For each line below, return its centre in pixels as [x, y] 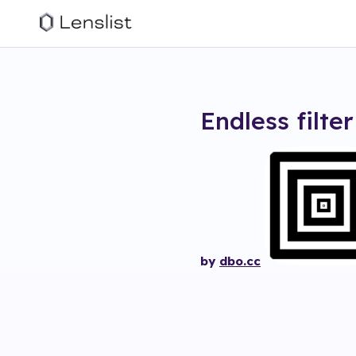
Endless [245, 121]
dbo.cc [240, 261]
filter [325, 121]
